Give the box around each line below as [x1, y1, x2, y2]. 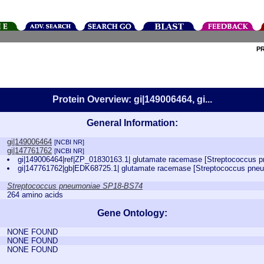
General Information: [86, 118, 178, 128]
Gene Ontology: [97, 208, 167, 218]
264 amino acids [7, 190, 63, 199]
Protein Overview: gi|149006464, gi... [52, 94, 212, 104]
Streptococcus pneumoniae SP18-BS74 [7, 181, 143, 190]
